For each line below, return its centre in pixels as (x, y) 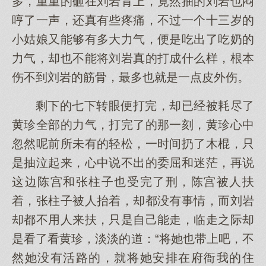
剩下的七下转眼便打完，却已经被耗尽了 (145, 106)
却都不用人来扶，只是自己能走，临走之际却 (133, 220)
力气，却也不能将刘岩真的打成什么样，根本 (133, 58)
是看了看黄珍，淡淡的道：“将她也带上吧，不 (133, 239)
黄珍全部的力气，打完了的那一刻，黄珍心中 (133, 125)
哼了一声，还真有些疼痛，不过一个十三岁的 (133, 20)
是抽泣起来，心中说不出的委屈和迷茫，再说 (133, 163)
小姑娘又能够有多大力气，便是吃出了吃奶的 (133, 39)
